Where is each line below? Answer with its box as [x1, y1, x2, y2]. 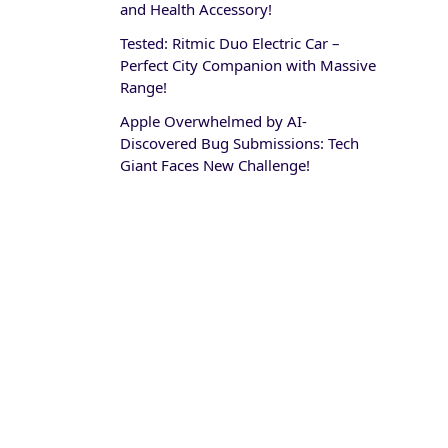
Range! [120, 77, 167, 98]
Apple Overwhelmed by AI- [120, 111, 307, 132]
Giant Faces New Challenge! [120, 155, 310, 176]
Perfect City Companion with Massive [120, 55, 376, 76]
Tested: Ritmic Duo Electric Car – [120, 33, 340, 54]
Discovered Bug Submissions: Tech [120, 133, 359, 154]
